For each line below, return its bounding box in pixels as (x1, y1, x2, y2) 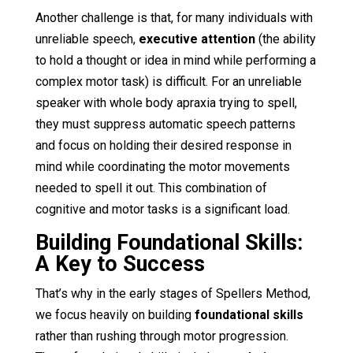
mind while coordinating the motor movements (35, 158, 290, 174)
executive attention (138, 31, 255, 46)
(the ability (255, 31, 316, 46)
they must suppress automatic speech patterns (35, 116, 295, 132)
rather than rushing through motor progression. (35, 328, 288, 344)
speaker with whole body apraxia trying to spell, (35, 95, 297, 110)
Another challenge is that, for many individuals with (35, 9, 313, 25)
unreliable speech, (35, 31, 139, 46)
